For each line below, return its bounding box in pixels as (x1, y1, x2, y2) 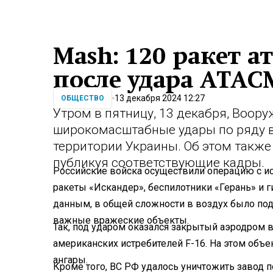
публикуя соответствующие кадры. (53, 155, 264, 171)
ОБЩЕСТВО (61, 94, 104, 103)
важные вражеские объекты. (53, 214, 189, 226)
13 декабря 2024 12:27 (115, 93, 205, 103)
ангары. (53, 253, 88, 266)
